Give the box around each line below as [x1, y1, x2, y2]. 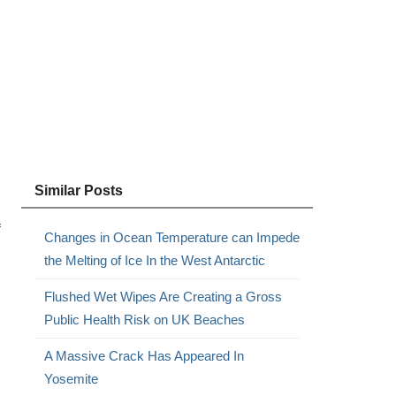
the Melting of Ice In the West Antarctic [43, 253, 265, 268]
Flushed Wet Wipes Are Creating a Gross [43, 289, 282, 304]
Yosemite [43, 371, 98, 386]
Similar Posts [34, 183, 123, 198]
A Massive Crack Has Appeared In [43, 348, 244, 363]
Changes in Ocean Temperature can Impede [43, 230, 300, 245]
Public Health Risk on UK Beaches [43, 312, 245, 327]
